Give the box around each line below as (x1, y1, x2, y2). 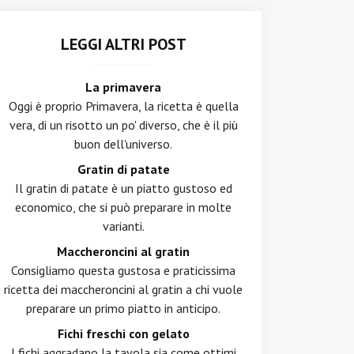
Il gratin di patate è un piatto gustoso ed (14, 180, 232, 196)
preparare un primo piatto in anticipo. (26, 300, 220, 316)
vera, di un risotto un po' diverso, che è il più (9, 117, 238, 133)
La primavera (85, 79, 161, 95)
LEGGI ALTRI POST (60, 34, 186, 55)
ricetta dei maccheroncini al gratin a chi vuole (4, 281, 243, 297)
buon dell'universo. (74, 136, 172, 152)
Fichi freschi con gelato (57, 326, 190, 341)
